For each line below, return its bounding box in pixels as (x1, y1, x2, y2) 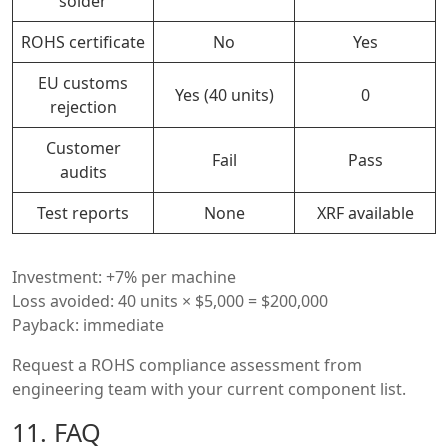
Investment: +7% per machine (12, 265, 236, 288)
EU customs (38, 71, 128, 94)
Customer (45, 136, 121, 159)
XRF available (316, 201, 414, 224)
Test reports (37, 201, 129, 224)
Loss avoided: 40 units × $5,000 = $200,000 (12, 289, 328, 312)
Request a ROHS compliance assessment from (12, 353, 362, 376)
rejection (49, 95, 117, 118)
